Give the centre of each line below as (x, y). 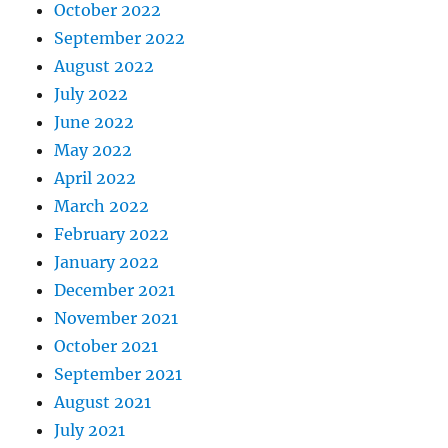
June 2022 (94, 121)
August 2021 (103, 401)
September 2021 (118, 373)
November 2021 (116, 317)
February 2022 (112, 233)
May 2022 (93, 149)
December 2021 (115, 289)
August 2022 (104, 65)
